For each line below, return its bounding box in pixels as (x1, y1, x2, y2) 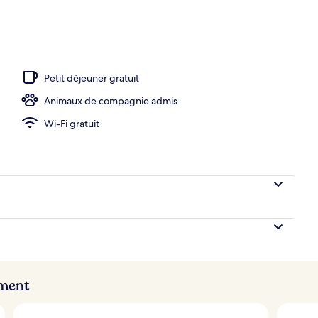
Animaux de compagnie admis (44, 94, 177, 107)
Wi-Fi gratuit (44, 116, 99, 130)
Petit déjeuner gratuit (44, 71, 139, 84)
